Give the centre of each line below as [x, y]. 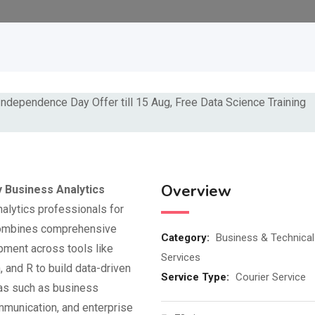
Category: [186, 238]
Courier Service [270, 277]
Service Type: [196, 277]
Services [180, 257]
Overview [196, 191]
